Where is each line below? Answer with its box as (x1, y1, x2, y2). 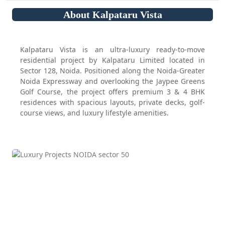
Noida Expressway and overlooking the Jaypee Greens (20, 76, 205, 86)
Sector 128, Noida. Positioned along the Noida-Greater (20, 66, 205, 75)
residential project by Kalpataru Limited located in (20, 55, 205, 65)
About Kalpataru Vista (63, 9, 162, 20)
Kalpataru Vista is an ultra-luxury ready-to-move (20, 45, 205, 54)
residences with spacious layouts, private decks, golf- (20, 97, 205, 107)
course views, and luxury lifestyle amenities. (20, 108, 169, 118)
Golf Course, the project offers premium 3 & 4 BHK (20, 87, 205, 96)
